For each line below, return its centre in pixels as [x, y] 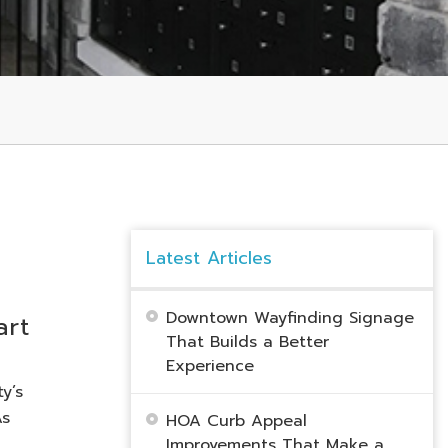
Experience [209, 366]
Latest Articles [208, 258]
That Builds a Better [247, 342]
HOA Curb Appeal [236, 421]
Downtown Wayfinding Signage [289, 318]
